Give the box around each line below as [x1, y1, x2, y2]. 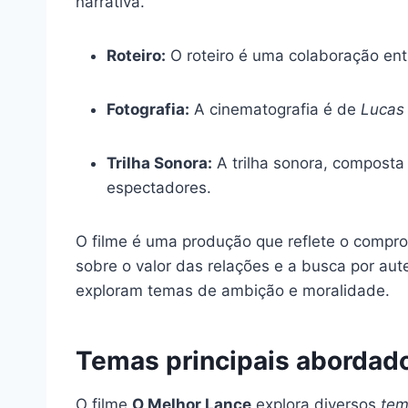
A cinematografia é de [189, 99, 361, 118]
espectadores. [107, 178, 211, 197]
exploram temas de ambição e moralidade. [76, 280, 390, 300]
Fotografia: [107, 99, 189, 118]
